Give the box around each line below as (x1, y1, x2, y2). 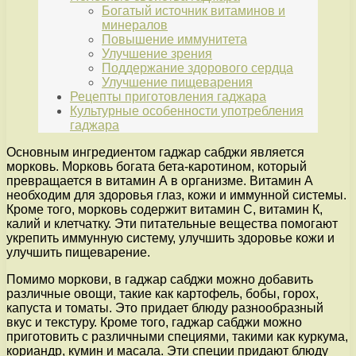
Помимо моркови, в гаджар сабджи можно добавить (6, 273, 313, 287)
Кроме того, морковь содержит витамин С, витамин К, (6, 203, 323, 217)
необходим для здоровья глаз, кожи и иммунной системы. (6, 188, 346, 203)
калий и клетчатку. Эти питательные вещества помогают (6, 217, 338, 231)
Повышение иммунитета (102, 33, 247, 47)
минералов (102, 18, 168, 33)
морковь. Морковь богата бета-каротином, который (6, 160, 307, 174)
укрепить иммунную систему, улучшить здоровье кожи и (6, 231, 335, 246)
